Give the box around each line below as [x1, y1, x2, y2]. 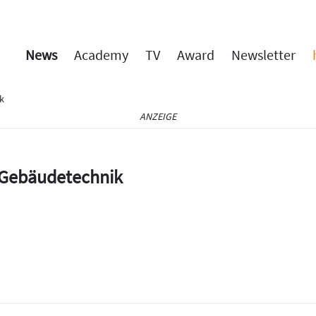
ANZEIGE [140, 110, 176, 123]
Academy [74, 46, 128, 63]
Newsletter [231, 46, 296, 63]
